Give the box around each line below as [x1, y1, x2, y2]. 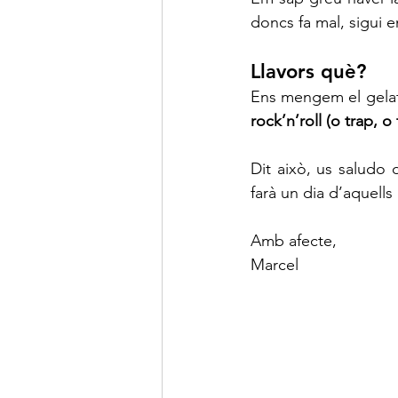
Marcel [251, 255, 298, 275]
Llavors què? [251, 60, 366, 84]
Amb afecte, [251, 231, 337, 251]
